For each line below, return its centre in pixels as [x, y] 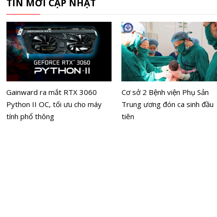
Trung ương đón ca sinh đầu [167, 104]
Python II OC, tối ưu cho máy [54, 104]
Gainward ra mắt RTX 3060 [51, 92]
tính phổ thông [30, 116]
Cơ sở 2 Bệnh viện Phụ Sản [165, 92]
